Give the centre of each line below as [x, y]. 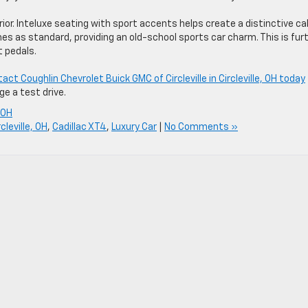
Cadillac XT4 [79, 127]
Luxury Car [134, 127]
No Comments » [201, 127]
